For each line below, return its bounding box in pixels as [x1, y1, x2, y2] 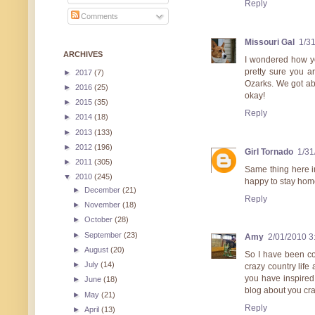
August [84, 245, 111, 254]
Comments [79, 12, 119, 21]
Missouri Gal [245, 37, 295, 47]
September [84, 230, 124, 239]
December [84, 185, 123, 194]
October [84, 215, 115, 224]
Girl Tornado [245, 146, 293, 157]
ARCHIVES [63, 49, 103, 58]
